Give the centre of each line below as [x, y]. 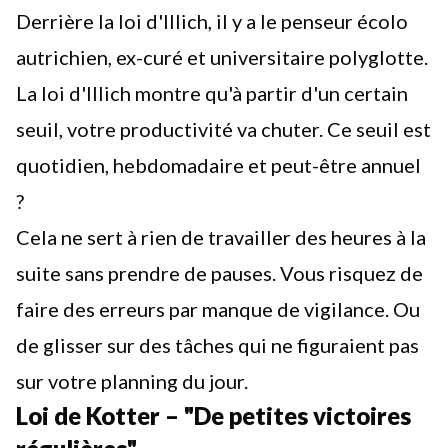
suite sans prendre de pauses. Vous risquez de [219, 273]
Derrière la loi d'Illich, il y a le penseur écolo [212, 21]
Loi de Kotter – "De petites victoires [213, 415]
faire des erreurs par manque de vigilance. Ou [218, 309]
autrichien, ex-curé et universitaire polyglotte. [222, 57]
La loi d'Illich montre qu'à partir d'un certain [212, 93]
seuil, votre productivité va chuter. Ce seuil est [223, 129]
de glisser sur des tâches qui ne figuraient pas [217, 345]
